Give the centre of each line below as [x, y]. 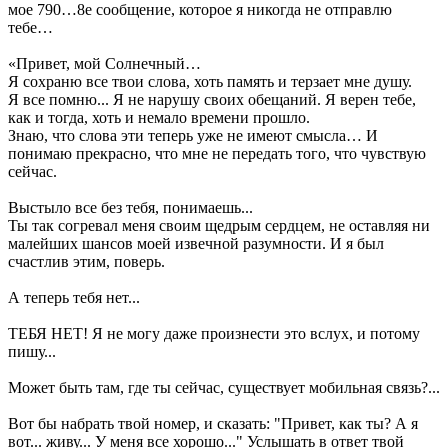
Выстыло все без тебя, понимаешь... [130, 207]
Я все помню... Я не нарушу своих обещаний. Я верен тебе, [212, 99]
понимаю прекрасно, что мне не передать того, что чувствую [217, 153]
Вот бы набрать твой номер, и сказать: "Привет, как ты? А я [213, 423]
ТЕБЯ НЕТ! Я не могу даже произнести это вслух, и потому [214, 333]
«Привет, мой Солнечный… [104, 63]
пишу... [32, 351]
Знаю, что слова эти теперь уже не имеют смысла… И [193, 135]
